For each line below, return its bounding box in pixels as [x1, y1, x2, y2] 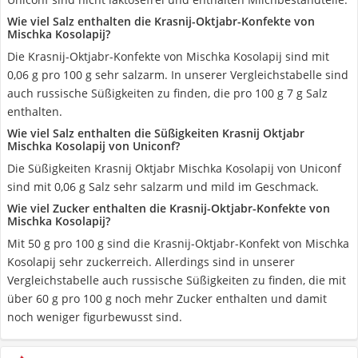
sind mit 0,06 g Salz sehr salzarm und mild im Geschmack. [7, 179, 319, 194]
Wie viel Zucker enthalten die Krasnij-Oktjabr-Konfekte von [7, 201, 330, 216]
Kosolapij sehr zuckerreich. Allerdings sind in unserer [7, 254, 295, 269]
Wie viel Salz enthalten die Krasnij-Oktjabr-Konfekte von [7, 14, 315, 29]
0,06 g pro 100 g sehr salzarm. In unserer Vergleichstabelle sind [7, 67, 348, 82]
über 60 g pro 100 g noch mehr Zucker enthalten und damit [7, 291, 327, 306]
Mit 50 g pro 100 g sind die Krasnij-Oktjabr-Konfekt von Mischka [7, 236, 349, 251]
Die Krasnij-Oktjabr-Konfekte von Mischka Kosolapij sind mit [7, 49, 329, 64]
